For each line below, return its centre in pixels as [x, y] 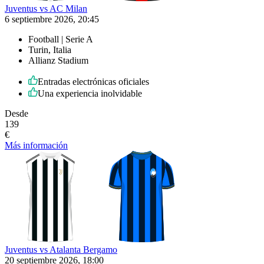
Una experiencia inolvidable [90, 93]
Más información [36, 145]
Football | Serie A [61, 39]
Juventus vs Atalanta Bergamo [61, 249]
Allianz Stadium [58, 60]
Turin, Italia [50, 49]
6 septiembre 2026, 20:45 [52, 19]
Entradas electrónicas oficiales [93, 81]
